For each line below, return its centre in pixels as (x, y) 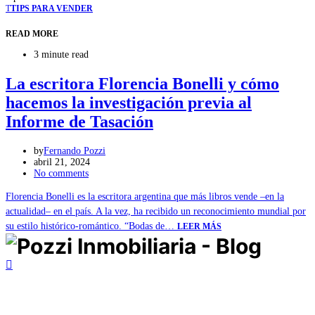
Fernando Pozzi (75, 150)
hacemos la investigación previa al (129, 102)
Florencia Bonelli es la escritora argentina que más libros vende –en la (145, 196)
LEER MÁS (199, 226)
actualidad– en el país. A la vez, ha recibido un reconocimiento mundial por (156, 211)
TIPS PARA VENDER (52, 8)
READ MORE (32, 33)
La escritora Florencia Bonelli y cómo (142, 83)
